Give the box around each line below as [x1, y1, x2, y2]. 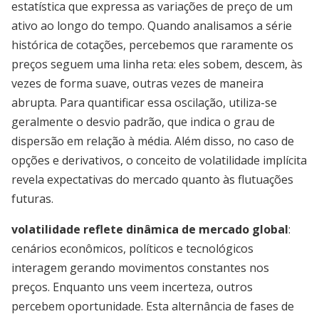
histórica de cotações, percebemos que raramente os [11, 37, 293, 53]
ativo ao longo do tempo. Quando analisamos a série [11, 18, 292, 33]
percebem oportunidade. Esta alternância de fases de [11, 298, 294, 314]
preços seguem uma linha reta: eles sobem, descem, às [11, 56, 303, 72]
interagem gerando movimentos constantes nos [11, 260, 269, 276]
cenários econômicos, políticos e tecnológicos [11, 241, 253, 256]
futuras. [11, 191, 53, 206]
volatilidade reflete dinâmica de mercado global [11, 221, 288, 237]
